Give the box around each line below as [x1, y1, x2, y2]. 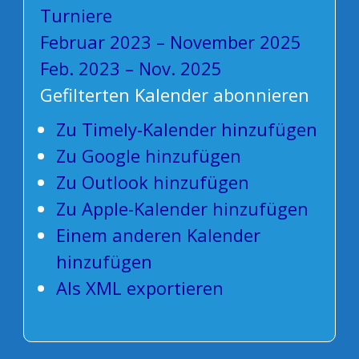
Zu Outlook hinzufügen [55, 170, 249, 195]
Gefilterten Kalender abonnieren [39, 83, 309, 107]
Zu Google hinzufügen [55, 143, 241, 168]
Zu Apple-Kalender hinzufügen [55, 196, 309, 221]
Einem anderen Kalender [55, 223, 260, 248]
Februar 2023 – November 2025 [39, 30, 301, 54]
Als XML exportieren [55, 276, 224, 301]
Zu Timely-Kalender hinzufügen [55, 117, 317, 142]
